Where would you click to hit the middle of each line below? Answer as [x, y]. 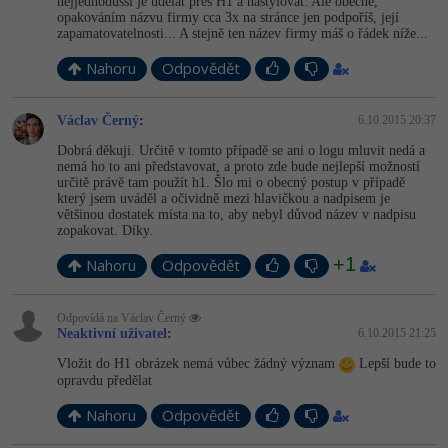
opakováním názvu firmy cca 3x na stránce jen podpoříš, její [228, 17]
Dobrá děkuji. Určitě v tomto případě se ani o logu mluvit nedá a [241, 150]
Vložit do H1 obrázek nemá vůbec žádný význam [198, 363]
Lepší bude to [395, 363]
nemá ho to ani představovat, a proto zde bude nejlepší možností [238, 166]
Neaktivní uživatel [112, 333]
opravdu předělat [104, 380]
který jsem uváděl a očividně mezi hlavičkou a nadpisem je [223, 198]
